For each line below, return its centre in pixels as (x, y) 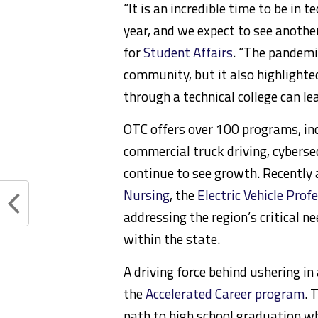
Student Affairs (188, 52)
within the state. (172, 239)
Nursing (147, 195)
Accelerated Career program (225, 294)
